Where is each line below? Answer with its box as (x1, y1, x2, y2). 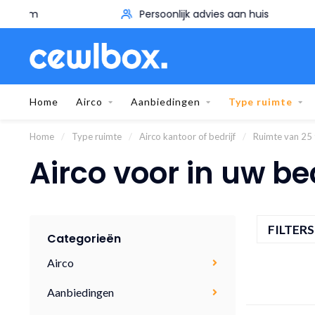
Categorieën (47, 231, 121, 247)
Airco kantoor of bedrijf (139, 131, 236, 142)
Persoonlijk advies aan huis (81, 7, 211, 21)
